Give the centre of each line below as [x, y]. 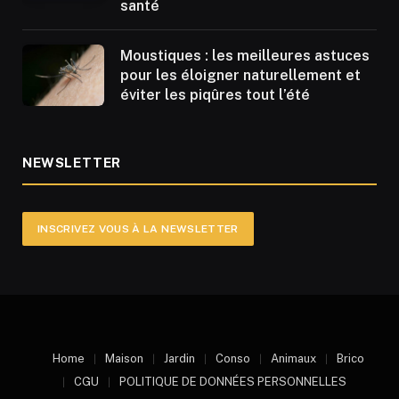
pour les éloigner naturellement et [240, 76]
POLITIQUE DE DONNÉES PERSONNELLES [232, 382]
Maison [124, 359]
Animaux [293, 359]
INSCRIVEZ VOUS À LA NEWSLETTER [138, 229]
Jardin [179, 359]
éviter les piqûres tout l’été [215, 95]
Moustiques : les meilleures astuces [245, 56]
